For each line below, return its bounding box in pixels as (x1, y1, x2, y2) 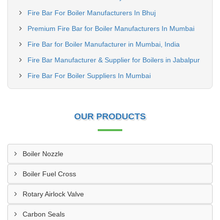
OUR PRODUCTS (74, 111, 146, 121)
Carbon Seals (23, 210, 65, 218)
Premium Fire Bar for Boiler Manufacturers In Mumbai (27, 25, 194, 32)
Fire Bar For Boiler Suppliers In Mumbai (27, 72, 151, 80)
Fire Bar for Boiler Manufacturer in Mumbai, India (27, 40, 180, 48)
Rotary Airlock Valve (23, 190, 84, 198)
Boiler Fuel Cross (23, 170, 76, 178)
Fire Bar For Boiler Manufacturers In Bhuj (27, 9, 156, 17)
